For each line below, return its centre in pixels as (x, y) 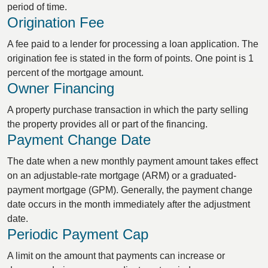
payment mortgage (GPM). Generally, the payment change (130, 190)
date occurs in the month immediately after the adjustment (129, 204)
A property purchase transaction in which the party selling (128, 110)
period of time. (37, 7)
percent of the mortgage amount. (75, 73)
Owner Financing (61, 88)
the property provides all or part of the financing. (107, 124)
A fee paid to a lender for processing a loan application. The (133, 44)
